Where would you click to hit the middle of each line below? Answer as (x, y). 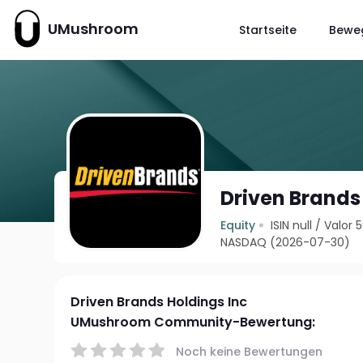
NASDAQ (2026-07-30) (286, 242)
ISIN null (292, 225)
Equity (238, 225)
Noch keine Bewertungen (250, 351)
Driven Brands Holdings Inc (159, 302)
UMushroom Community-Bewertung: (193, 322)
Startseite (267, 30)
